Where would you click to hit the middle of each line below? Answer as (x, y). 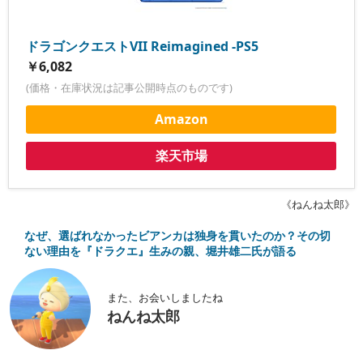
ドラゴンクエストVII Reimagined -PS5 (143, 47)
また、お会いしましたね (165, 297)
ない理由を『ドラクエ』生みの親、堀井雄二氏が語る (160, 250)
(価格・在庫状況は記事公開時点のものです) (130, 88)
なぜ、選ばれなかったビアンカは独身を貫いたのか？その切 (177, 235)
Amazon (181, 120)
